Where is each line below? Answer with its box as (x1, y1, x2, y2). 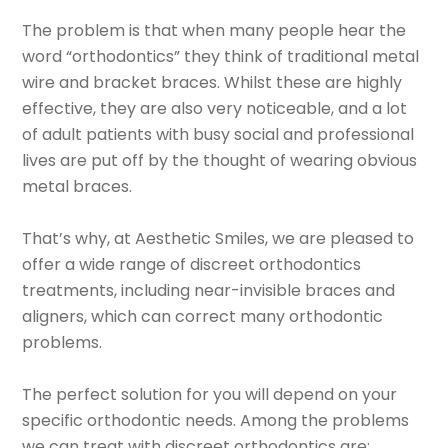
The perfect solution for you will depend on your (22, 382, 398, 406)
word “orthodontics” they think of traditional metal (22, 44, 420, 68)
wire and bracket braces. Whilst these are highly (22, 70, 403, 94)
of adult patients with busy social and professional (22, 122, 415, 146)
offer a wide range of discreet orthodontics (22, 252, 362, 276)
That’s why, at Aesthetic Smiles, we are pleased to (22, 226, 415, 250)
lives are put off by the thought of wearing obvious (22, 148, 418, 172)
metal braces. (22, 174, 133, 198)
